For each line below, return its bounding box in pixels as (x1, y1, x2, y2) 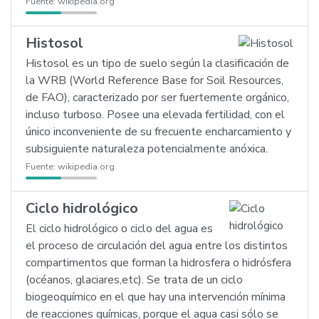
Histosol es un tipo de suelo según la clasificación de (26, 56, 289, 71)
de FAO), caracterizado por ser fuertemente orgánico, (26, 90, 289, 105)
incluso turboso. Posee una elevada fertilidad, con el (26, 107, 285, 122)
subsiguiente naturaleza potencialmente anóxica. (26, 141, 268, 157)
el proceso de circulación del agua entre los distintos (26, 238, 288, 253)
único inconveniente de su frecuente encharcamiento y (26, 124, 291, 140)
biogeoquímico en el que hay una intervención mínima (26, 289, 286, 305)
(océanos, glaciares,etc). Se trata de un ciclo (26, 272, 243, 288)
